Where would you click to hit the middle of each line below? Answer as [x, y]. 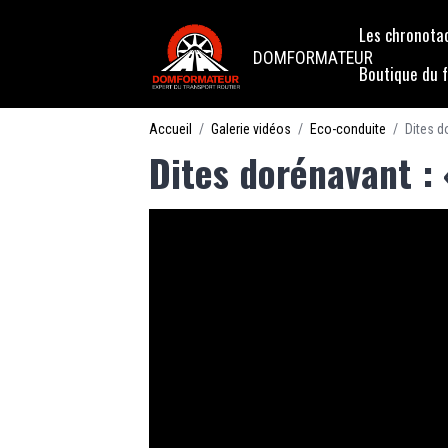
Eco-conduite [348, 128]
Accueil [171, 128]
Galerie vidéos [251, 128]
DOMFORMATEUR [312, 57]
